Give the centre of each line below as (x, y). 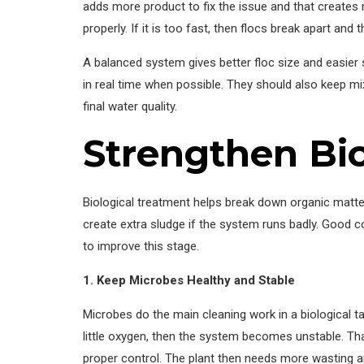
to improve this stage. (141, 246)
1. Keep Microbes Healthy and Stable (189, 280)
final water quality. (130, 106)
